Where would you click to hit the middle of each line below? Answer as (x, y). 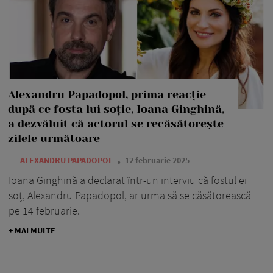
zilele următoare (54, 138)
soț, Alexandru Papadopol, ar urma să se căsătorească (130, 195)
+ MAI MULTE (32, 230)
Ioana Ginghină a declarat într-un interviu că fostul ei (128, 180)
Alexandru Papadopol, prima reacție (107, 94)
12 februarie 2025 (157, 160)
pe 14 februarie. (44, 210)
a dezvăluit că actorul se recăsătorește (116, 123)
